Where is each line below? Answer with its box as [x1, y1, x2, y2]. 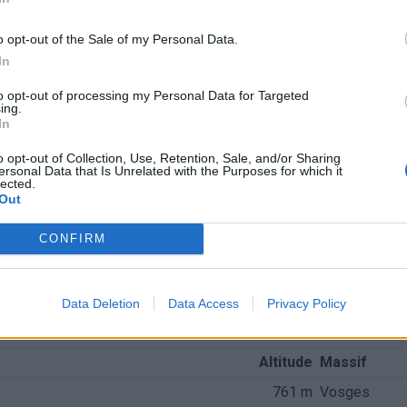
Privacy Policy [266, 295, 346, 311]
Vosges [319, 383, 370, 401]
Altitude [258, 353, 313, 371]
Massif [319, 353, 367, 371]
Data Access [167, 295, 239, 311]
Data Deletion [61, 295, 140, 311]
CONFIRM [38, 232, 106, 245]
